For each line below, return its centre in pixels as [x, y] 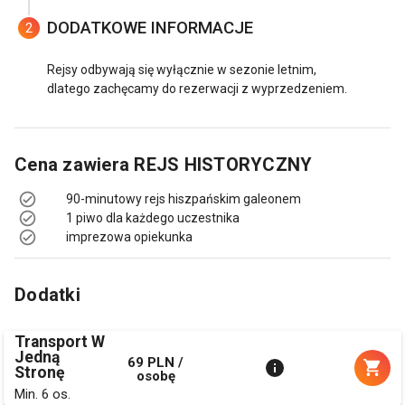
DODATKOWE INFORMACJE [150, 28]
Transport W [60, 341]
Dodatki [47, 294]
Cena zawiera [75, 164]
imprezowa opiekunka [129, 236]
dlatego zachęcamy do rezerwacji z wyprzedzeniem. [197, 88]
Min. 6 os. [42, 394]
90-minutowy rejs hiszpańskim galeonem [184, 198]
